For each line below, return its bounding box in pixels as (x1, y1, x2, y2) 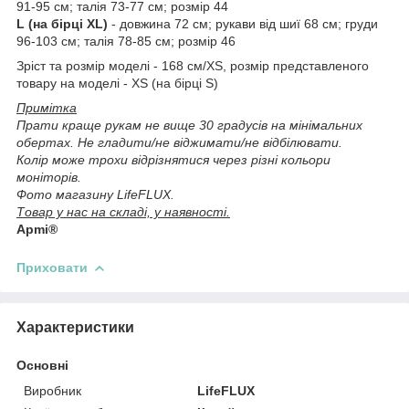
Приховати (16, 259, 88, 275)
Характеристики (16, 319, 134, 335)
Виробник (24, 383, 81, 398)
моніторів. (16, 169, 81, 184)
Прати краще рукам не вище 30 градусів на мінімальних (16, 117, 362, 132)
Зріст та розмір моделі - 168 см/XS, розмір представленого (16, 58, 369, 73)
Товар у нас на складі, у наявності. (16, 204, 230, 219)
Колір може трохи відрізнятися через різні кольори (16, 152, 330, 167)
